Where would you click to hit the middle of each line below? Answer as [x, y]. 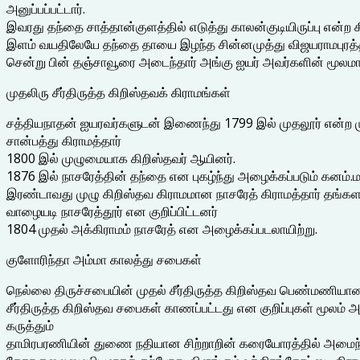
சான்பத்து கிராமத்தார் [64, 140]
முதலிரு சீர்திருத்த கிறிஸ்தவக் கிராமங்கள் [119, 92]
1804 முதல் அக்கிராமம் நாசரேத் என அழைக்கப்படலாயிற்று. [162, 229]
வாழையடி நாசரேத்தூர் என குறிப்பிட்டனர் [112, 211]
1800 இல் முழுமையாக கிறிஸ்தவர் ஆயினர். [121, 158]
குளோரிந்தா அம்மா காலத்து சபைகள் [104, 259]
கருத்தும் [30, 325]
